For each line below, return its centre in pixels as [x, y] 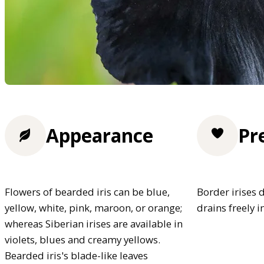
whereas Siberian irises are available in [94, 223]
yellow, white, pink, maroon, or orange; [93, 207]
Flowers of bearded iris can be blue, [87, 192]
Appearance [100, 136]
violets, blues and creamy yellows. [82, 239]
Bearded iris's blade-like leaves [76, 255]
